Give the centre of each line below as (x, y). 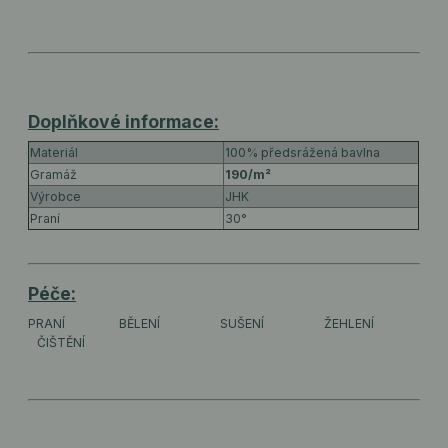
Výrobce (56, 197)
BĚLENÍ (140, 323)
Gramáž (54, 175)
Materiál (54, 153)
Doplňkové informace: (124, 121)
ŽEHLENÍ (349, 323)
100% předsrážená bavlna (303, 153)
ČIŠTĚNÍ (61, 342)
